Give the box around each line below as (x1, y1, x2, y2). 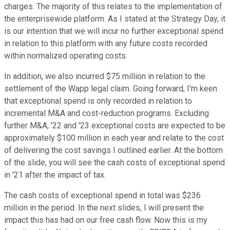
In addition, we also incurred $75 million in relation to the (4, 71, 205, 82)
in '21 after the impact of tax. (4, 170, 106, 180)
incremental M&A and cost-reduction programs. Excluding (4, 108, 209, 119)
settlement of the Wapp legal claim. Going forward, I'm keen (4, 84, 217, 94)
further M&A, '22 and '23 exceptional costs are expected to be (4, 121, 225, 131)
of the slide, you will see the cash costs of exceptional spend (4, 158, 225, 168)
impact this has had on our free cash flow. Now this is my (4, 215, 207, 225)
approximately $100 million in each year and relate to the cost (4, 133, 224, 143)
